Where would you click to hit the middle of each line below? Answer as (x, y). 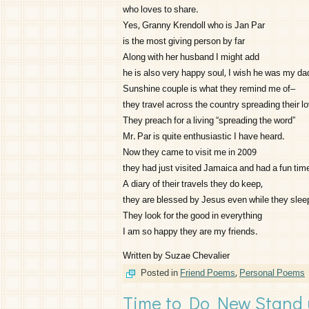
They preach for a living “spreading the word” (209, 121)
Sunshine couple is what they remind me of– (209, 89)
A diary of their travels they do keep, (193, 185)
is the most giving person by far (184, 42)
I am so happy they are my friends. (190, 232)
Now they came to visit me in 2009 (190, 153)
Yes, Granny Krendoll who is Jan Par (194, 26)
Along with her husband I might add (191, 58)
